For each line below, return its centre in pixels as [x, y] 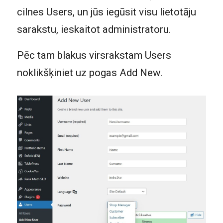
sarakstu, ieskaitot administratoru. [94, 29]
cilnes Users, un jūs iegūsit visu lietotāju [106, 12]
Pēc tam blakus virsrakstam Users [94, 56]
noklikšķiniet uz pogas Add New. [90, 73]
